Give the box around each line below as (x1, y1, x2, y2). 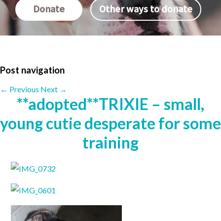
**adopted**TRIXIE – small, (17, 94, 204, 114)
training (82, 133, 139, 152)
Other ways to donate (99, 3, 192, 16)
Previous (8, 84, 39, 94)
